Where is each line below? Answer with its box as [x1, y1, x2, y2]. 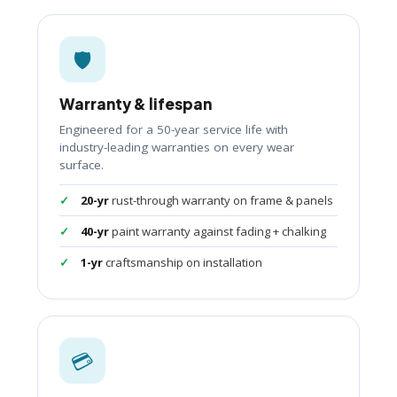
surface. [59, 157, 104, 174]
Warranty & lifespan [59, 94, 212, 114]
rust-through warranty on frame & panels [109, 192, 333, 209]
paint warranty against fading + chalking [109, 223, 326, 240]
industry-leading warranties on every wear [59, 139, 294, 156]
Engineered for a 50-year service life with [59, 121, 288, 138]
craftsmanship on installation [103, 254, 262, 271]
